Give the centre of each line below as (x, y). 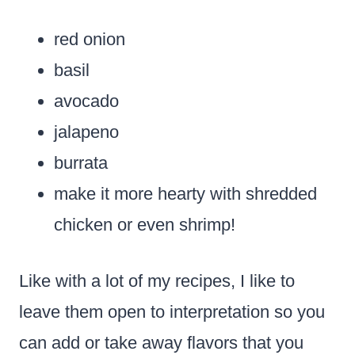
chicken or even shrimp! (145, 224)
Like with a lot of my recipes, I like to (157, 281)
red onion (90, 39)
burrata (81, 162)
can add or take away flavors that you (161, 342)
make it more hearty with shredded (185, 193)
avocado (86, 101)
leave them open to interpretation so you (172, 311)
